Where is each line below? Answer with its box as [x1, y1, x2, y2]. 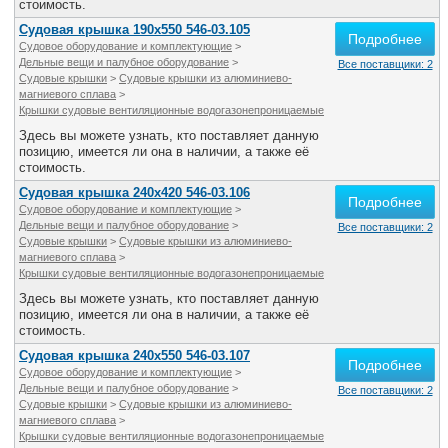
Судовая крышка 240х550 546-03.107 [19, 348, 250, 363]
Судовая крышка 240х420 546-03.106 [19, 185, 250, 200]
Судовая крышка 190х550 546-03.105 [19, 22, 250, 37]
